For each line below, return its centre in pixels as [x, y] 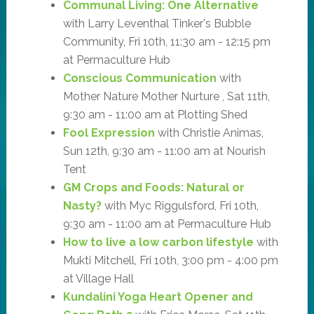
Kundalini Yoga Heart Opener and [158, 296]
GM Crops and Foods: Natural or [153, 187]
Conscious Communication [139, 78]
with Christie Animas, [209, 132]
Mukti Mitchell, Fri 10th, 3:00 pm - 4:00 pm [170, 260]
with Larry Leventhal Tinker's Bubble [157, 23]
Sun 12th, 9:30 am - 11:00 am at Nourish [164, 151]
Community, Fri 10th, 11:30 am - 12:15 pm [166, 41]
